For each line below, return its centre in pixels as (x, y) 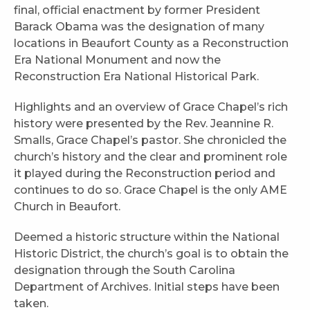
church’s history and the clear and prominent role (151, 156)
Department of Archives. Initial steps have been (147, 286)
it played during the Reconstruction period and (145, 173)
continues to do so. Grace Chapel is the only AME (151, 190)
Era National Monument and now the (117, 60)
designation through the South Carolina (125, 270)
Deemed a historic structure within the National (147, 237)
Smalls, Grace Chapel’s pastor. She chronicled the (150, 140)
